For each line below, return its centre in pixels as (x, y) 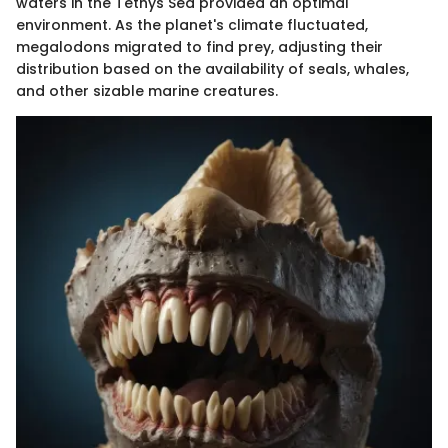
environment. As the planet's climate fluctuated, (192, 24)
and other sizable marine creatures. (147, 90)
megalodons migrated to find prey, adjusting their (199, 46)
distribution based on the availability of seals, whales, (212, 68)
